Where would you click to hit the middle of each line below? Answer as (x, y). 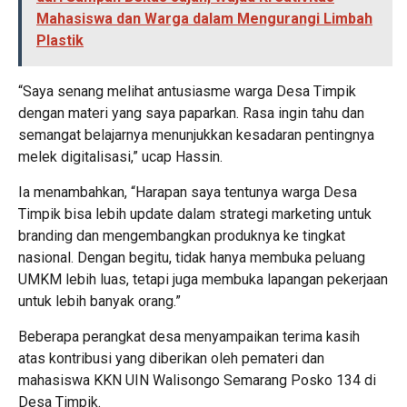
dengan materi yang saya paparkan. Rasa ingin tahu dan (191, 113)
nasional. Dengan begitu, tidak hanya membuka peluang (192, 258)
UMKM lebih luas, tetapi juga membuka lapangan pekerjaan (203, 279)
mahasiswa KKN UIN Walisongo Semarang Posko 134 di (197, 380)
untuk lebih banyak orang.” (99, 301)
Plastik (60, 40)
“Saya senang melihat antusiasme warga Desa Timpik (187, 91)
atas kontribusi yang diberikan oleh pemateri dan (171, 358)
